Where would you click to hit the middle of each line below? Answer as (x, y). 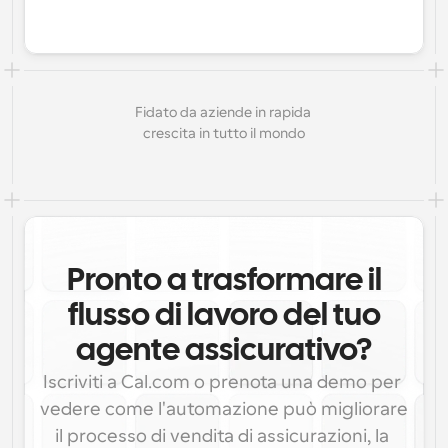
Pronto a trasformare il (224, 281)
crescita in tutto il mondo (224, 133)
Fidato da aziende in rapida (222, 112)
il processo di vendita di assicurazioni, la (222, 436)
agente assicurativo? (224, 351)
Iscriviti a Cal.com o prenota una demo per (222, 382)
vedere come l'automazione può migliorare (224, 409)
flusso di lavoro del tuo (224, 316)
